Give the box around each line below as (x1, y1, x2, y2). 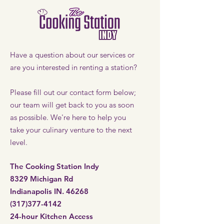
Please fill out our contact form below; (10, 87, 136, 97)
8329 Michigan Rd (10, 173, 73, 183)
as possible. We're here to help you (10, 112, 126, 122)
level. (10, 137, 27, 147)
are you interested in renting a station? (10, 62, 137, 72)
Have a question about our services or (10, 49, 134, 59)
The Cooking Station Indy (10, 161, 99, 171)
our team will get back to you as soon (10, 99, 134, 109)
